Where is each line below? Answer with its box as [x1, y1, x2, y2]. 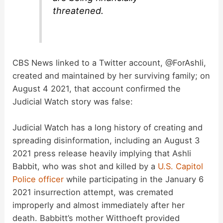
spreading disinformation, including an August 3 [12, 135, 200, 146]
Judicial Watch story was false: [12, 96, 133, 107]
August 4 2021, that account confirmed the [12, 83, 181, 94]
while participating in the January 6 [64, 174, 204, 185]
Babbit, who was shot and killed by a [12, 161, 158, 172]
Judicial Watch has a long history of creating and [12, 122, 203, 133]
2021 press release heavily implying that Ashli [12, 148, 192, 159]
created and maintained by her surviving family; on [12, 70, 211, 81]
